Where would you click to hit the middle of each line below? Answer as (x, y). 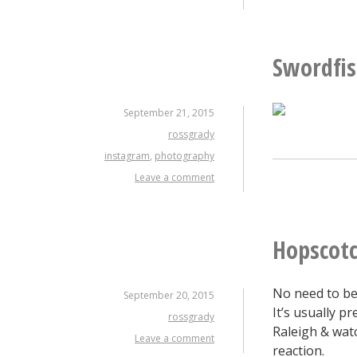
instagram (127, 155)
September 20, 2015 (169, 295)
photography (184, 155)
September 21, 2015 (169, 112)
